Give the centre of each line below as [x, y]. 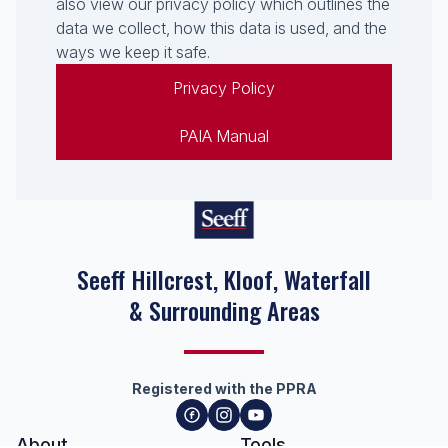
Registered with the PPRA [224, 388]
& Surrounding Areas [224, 310]
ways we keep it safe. [133, 52]
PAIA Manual [224, 136]
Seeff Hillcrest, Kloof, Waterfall [224, 279]
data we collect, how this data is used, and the [221, 28]
